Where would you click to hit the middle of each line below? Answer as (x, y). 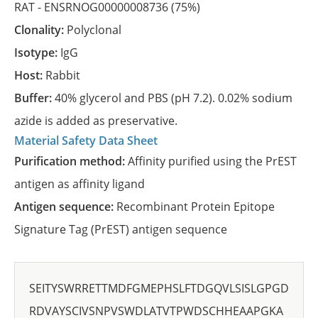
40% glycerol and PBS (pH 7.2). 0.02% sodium (174, 98)
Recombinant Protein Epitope (196, 207)
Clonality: (44, 30)
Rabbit (63, 75)
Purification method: (75, 161)
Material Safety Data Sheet (86, 141)
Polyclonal (94, 30)
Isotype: (39, 53)
